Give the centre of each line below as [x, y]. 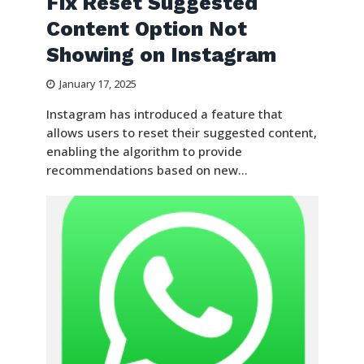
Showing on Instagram [161, 55]
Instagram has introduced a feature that [164, 114]
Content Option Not [146, 29]
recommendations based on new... [147, 170]
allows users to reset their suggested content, [181, 133]
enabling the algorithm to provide [144, 152]
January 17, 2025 [97, 84]
